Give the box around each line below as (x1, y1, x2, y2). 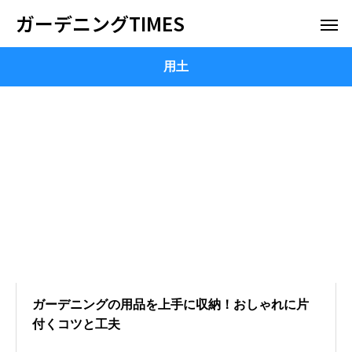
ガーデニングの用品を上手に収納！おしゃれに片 (32, 298, 309, 311)
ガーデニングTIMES (16, 9, 185, 37)
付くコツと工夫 (32, 317, 120, 331)
